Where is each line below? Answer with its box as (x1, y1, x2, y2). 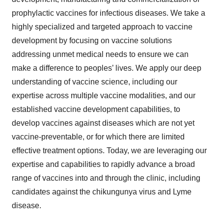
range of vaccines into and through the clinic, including (12, 173, 200, 182)
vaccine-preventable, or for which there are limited (12, 132, 185, 141)
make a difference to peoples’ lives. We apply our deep (12, 63, 201, 72)
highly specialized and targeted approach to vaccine (12, 22, 192, 31)
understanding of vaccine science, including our (12, 77, 177, 86)
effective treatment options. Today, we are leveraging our (12, 146, 207, 155)
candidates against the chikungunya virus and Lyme (12, 187, 192, 196)
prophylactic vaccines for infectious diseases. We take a (12, 8, 205, 17)
